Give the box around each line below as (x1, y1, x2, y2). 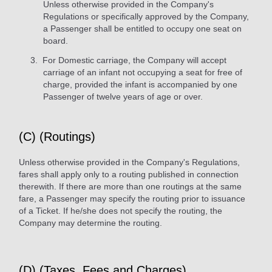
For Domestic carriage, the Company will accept (40, 55, 226, 65)
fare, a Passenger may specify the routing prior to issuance (19, 193, 245, 203)
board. (43, 35, 68, 46)
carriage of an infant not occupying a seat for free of (43, 67, 242, 77)
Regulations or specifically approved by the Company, (43, 11, 249, 21)
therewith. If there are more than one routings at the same (19, 181, 242, 191)
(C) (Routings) (19, 129, 95, 143)
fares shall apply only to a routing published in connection (19, 169, 239, 179)
